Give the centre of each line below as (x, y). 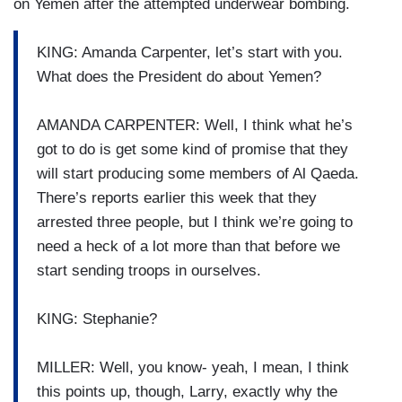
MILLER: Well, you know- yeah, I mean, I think (193, 367)
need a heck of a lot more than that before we (188, 246)
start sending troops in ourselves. (149, 270)
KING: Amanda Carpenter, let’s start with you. (190, 52)
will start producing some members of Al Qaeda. (198, 173)
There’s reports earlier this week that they (177, 197)
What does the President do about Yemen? (179, 76)
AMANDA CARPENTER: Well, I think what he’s (195, 125)
